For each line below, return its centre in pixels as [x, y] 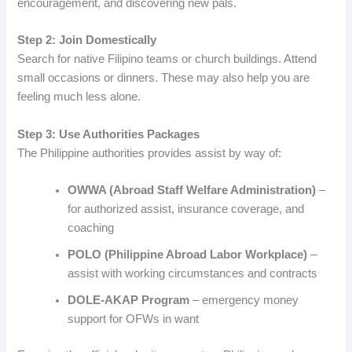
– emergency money [244, 300]
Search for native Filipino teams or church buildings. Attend [167, 59]
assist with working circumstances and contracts [193, 273]
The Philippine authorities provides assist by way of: [150, 153]
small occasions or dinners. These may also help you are [164, 78]
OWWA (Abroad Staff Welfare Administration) [192, 190]
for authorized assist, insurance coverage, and [186, 209]
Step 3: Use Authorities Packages [109, 134]
